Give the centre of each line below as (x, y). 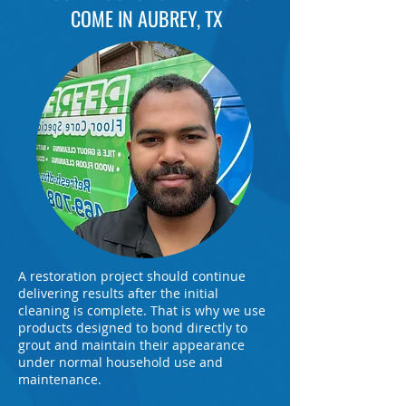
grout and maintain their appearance (131, 345)
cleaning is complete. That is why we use (142, 310)
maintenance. (60, 379)
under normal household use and (121, 362)
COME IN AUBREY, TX (147, 18)
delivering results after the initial (118, 293)
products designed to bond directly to (133, 328)
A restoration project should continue (132, 276)
